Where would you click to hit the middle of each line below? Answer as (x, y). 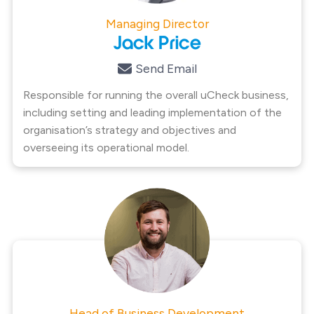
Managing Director (157, 23)
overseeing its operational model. (106, 147)
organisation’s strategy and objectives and (129, 130)
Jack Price (157, 45)
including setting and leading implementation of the (152, 112)
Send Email (166, 68)
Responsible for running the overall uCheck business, (156, 95)
